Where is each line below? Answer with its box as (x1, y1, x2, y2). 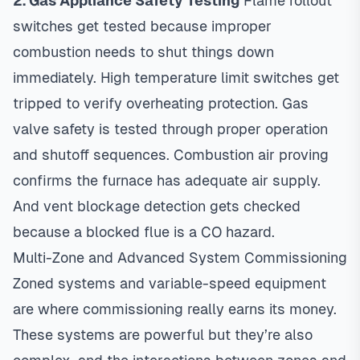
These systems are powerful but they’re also (13, 326, 313, 343)
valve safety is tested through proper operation (13, 121, 328, 137)
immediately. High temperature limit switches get (13, 69, 339, 86)
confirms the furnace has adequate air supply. (13, 172, 321, 189)
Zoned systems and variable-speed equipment (13, 275, 326, 292)
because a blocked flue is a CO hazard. (13, 223, 275, 240)
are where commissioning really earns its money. (13, 301, 337, 317)
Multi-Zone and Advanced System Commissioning (13, 249, 347, 266)
